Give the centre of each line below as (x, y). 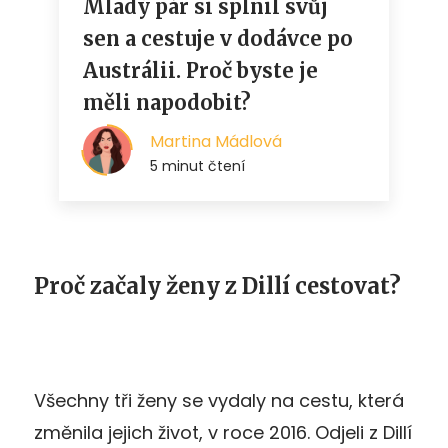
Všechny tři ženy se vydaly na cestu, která (219, 400)
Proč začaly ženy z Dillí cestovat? (217, 285)
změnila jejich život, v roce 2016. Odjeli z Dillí (223, 432)
